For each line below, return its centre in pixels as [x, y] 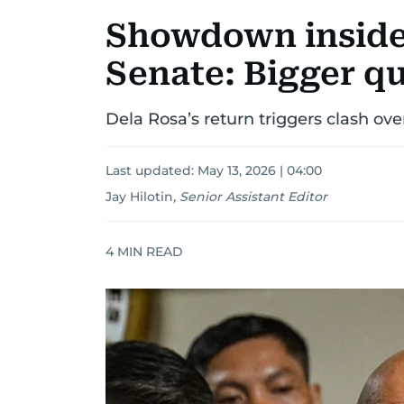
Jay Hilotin [139, 197]
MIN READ [148, 251]
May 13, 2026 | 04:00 [260, 170]
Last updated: [151, 170]
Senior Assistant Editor [253, 197]
